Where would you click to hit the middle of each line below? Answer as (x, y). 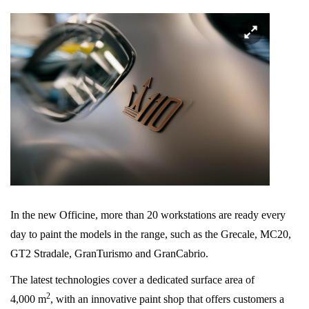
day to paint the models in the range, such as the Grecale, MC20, (151, 235)
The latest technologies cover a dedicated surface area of (132, 280)
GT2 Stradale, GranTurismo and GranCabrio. (109, 254)
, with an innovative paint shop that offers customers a (167, 299)
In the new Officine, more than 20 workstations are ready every (148, 215)
